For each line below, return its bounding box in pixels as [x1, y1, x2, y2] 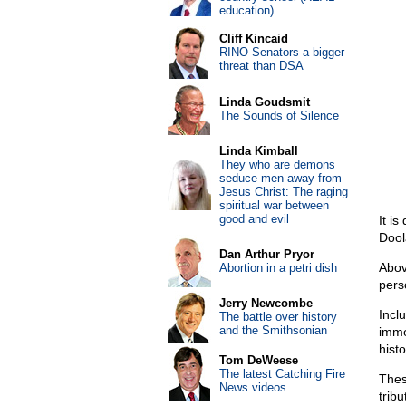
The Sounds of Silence [218, 109, 339, 122]
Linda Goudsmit [218, 95, 310, 109]
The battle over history [218, 310, 337, 324]
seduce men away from [218, 171, 342, 185]
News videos [218, 381, 286, 394]
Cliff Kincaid [218, 32, 288, 45]
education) [218, 4, 274, 17]
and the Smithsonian [218, 324, 327, 337]
